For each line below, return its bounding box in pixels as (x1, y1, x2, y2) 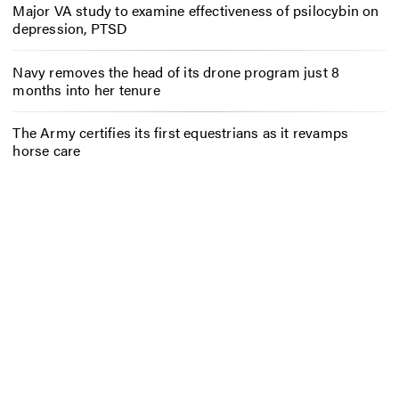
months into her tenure (12, 78, 160, 100)
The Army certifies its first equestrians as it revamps (12, 122, 349, 143)
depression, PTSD (12, 17, 128, 38)
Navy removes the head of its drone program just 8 (12, 61, 340, 82)
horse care (12, 140, 81, 161)
